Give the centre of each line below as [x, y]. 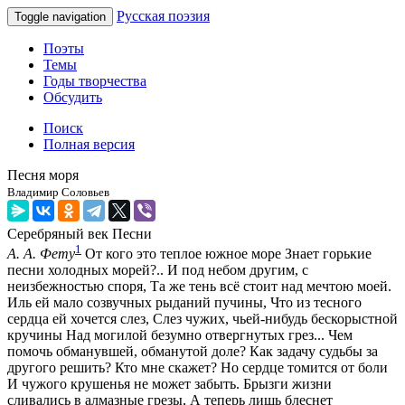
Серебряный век [58, 234]
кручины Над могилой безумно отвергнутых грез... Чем [180, 335]
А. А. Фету [41, 254]
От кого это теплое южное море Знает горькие [226, 254]
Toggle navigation [60, 17]
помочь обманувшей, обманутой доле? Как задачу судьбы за [193, 352]
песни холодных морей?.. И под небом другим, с [158, 270]
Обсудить [73, 97]
